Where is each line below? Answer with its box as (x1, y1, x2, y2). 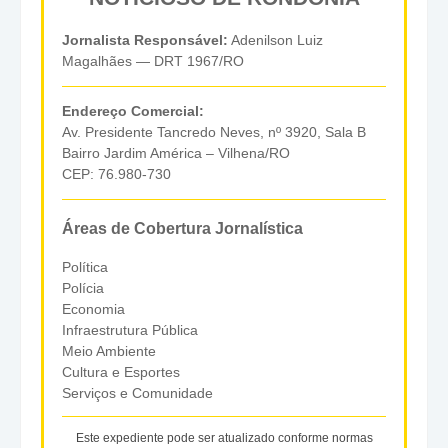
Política (62, 258, 108, 275)
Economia (62, 300, 125, 317)
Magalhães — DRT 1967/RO (62, 53, 244, 70)
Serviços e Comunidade (62, 384, 213, 401)
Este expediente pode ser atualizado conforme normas (75, 430, 373, 445)
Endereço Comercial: (62, 103, 204, 120)
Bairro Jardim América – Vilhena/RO (62, 145, 290, 162)
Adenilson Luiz (228, 32, 323, 49)
